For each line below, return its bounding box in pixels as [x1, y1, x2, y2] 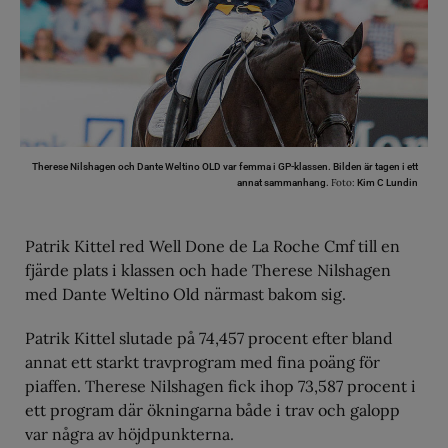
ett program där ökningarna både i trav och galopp [25, 400, 400, 420]
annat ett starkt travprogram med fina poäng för [25, 352, 380, 372]
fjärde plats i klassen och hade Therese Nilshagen [25, 260, 391, 280]
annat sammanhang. [237, 177, 331, 188]
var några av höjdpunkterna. [25, 424, 234, 444]
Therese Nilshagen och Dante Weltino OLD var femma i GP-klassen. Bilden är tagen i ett [32, 161, 418, 172]
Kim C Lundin [355, 177, 418, 188]
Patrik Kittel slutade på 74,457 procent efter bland [25, 328, 393, 348]
